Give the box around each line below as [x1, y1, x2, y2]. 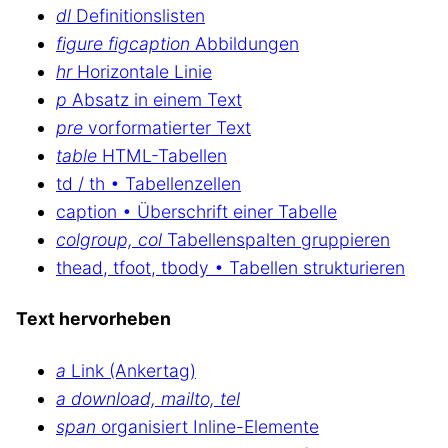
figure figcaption [56, 32, 190, 54]
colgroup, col [56, 228, 162, 250]
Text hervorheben [16, 308, 171, 330]
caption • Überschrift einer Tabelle [56, 200, 337, 222]
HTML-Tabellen [97, 144, 227, 166]
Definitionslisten [71, 4, 205, 26]
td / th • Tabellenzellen [56, 172, 241, 194]
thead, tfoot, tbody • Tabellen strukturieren [56, 256, 405, 278]
